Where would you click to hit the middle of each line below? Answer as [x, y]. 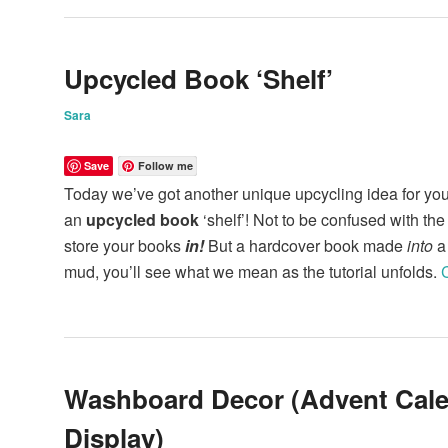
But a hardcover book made [307, 246]
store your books [124, 246]
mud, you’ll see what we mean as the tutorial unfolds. [252, 272]
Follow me [165, 166]
